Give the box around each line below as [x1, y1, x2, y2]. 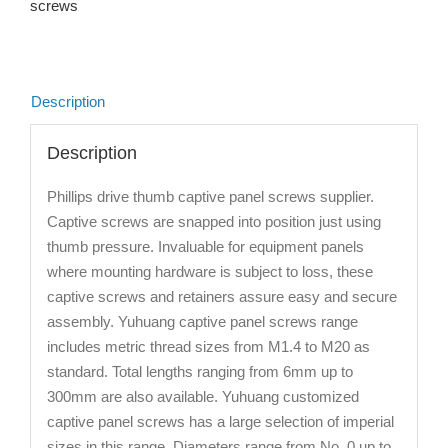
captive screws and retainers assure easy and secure [46, 287, 397, 305]
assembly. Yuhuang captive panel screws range [46, 312, 358, 330]
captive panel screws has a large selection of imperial [46, 412, 394, 430]
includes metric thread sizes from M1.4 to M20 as [46, 337, 370, 355]
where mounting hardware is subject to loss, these [46, 262, 373, 280]
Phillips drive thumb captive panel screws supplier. [46, 187, 374, 205]
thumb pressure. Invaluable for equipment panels [46, 237, 364, 255]
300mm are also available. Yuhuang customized [46, 387, 359, 405]
